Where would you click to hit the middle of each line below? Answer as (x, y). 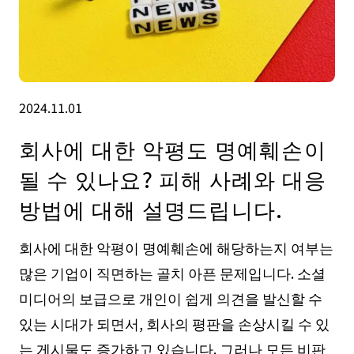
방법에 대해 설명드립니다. (151, 209)
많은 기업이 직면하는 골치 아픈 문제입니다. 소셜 (172, 272)
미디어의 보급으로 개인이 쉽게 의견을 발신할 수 (170, 298)
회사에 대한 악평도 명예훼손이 (172, 149)
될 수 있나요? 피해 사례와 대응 (173, 179)
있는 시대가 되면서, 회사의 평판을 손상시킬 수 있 (174, 323)
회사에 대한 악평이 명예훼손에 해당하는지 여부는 (176, 247)
